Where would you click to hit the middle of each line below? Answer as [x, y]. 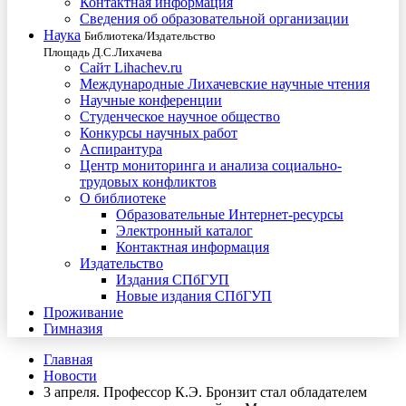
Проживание [83, 312]
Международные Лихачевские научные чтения [225, 84]
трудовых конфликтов [148, 182]
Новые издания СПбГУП [194, 296]
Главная [68, 359]
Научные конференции [151, 100]
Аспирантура [121, 149]
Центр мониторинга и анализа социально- [211, 165]
